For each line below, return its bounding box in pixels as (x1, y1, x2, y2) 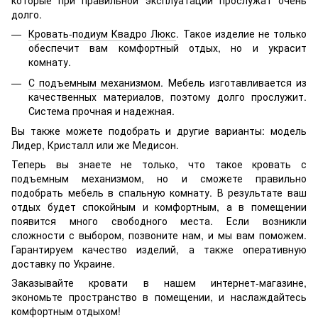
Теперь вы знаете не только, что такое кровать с (11, 157, 307, 172)
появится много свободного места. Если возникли (11, 214, 307, 229)
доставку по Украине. (11, 256, 115, 271)
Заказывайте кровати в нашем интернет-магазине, (11, 275, 307, 290)
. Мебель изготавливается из (160, 75, 307, 89)
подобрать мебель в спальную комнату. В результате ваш (11, 185, 307, 200)
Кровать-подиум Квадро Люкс (28, 26, 177, 41)
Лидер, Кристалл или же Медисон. (11, 138, 179, 153)
